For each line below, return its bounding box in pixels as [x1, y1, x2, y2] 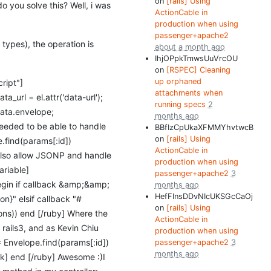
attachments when [154, 88, 223, 97]
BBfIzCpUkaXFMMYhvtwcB [154, 123, 253, 132]
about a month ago [154, 42, 225, 51]
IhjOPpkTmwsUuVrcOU [154, 54, 238, 63]
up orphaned [154, 77, 201, 86]
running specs [154, 100, 208, 109]
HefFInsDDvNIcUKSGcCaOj [154, 192, 253, 201]
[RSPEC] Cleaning [166, 65, 230, 74]
